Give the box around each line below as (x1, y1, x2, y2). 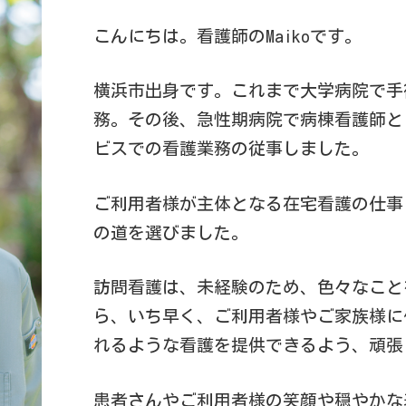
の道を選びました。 (92, 223, 248, 241)
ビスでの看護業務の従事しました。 (92, 140, 369, 158)
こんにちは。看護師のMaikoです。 (92, 26, 362, 44)
